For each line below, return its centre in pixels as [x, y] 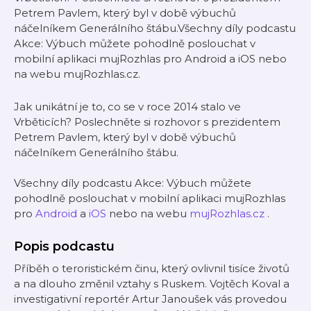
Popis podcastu [64, 246]
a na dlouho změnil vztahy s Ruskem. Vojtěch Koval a [152, 284]
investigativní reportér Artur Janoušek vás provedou [150, 299]
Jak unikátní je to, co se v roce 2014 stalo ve [127, 107]
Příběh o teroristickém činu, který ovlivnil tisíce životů [152, 268]
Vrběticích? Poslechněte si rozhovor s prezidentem [147, 122]
